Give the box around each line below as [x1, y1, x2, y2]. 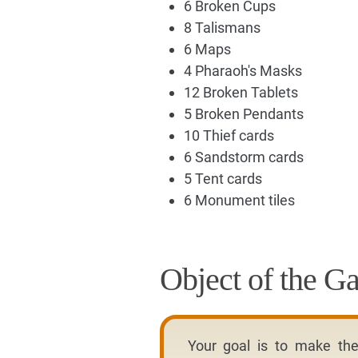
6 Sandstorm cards [183, 149, 304, 166]
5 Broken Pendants [183, 105, 304, 123]
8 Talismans [183, 19, 261, 37]
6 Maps [183, 41, 231, 58]
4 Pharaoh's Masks [183, 62, 302, 80]
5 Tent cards [183, 170, 262, 188]
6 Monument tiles [183, 192, 295, 209]
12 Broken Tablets [183, 84, 298, 101]
